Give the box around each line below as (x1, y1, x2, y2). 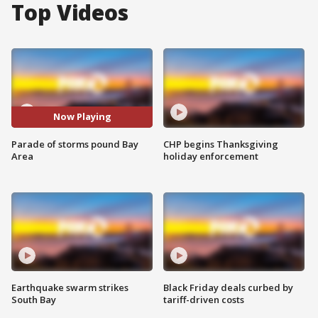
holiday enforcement (163, 149, 258, 163)
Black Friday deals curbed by (163, 281, 293, 295)
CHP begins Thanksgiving (163, 137, 278, 150)
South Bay (11, 293, 56, 307)
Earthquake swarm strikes (11, 281, 128, 295)
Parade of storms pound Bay (11, 137, 138, 150)
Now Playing (53, 110, 111, 124)
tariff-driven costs (163, 293, 244, 307)
